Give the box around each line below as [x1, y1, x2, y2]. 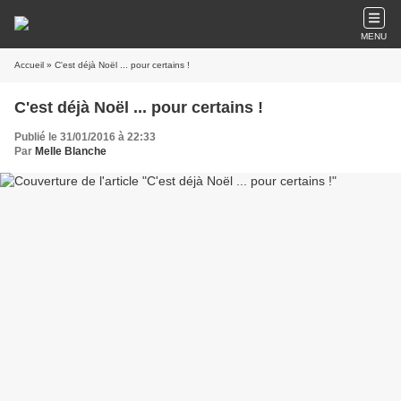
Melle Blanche [35, 145, 107, 158]
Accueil [14, 60, 44, 70]
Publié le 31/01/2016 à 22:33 [14, 131, 156, 143]
